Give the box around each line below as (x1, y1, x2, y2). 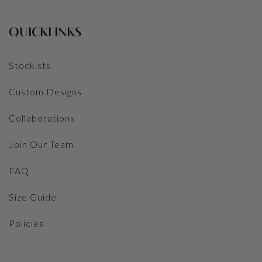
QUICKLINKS (9, 26, 81, 39)
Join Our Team (9, 138, 74, 150)
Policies (9, 217, 44, 229)
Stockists (9, 59, 51, 71)
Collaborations (9, 112, 75, 123)
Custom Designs (9, 85, 82, 97)
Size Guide (9, 191, 57, 202)
